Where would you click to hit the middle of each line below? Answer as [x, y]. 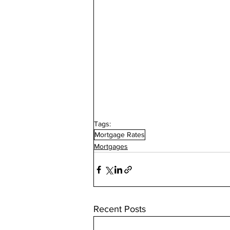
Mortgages [111, 146]
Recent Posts [120, 209]
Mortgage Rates [120, 135]
